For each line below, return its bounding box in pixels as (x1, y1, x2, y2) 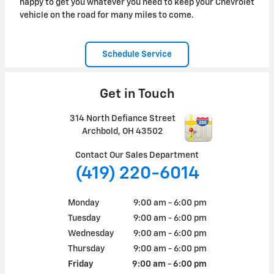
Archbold (82, 127, 118, 136)
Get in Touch (99, 87, 175, 101)
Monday (67, 198, 99, 207)
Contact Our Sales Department (75, 150, 199, 160)
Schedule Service (102, 50, 172, 59)
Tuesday (67, 213, 100, 223)
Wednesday (67, 229, 114, 238)
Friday (67, 259, 93, 268)
